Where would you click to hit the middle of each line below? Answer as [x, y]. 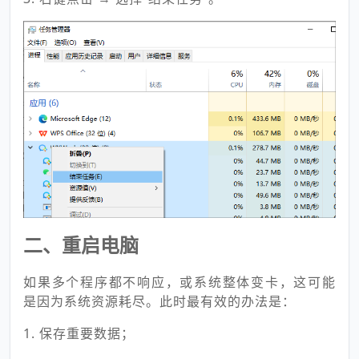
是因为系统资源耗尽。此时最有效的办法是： [159, 301]
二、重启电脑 [81, 244]
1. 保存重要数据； [79, 333]
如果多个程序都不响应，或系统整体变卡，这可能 [179, 282]
